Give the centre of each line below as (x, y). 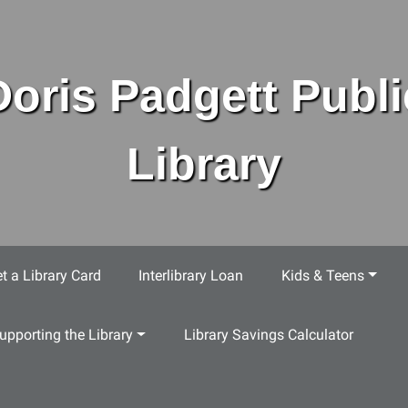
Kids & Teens (322, 275)
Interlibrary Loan (191, 275)
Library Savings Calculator (268, 335)
